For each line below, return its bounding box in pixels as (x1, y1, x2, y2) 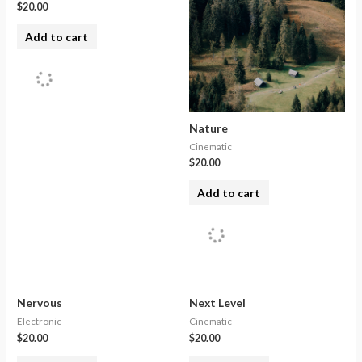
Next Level (189, 295, 246, 309)
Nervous (17, 295, 63, 309)
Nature (189, 120, 228, 135)
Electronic (17, 315, 62, 326)
